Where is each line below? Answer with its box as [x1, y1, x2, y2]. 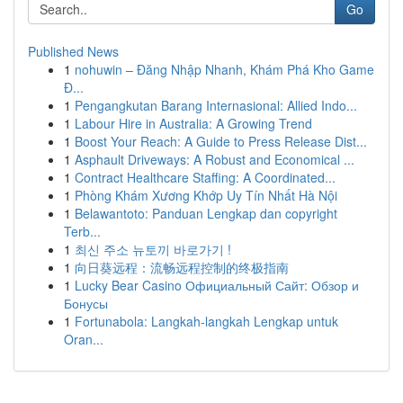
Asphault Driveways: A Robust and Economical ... [75, 150, 354, 168]
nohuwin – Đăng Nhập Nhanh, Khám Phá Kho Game [75, 60, 374, 78]
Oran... [64, 330, 103, 348]
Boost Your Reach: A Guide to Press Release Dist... [75, 132, 367, 150]
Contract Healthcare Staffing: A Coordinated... [75, 168, 336, 186]
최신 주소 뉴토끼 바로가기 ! [75, 240, 231, 258]
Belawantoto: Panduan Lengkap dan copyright [75, 204, 337, 222]
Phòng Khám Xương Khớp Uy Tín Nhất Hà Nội [75, 186, 337, 204]
